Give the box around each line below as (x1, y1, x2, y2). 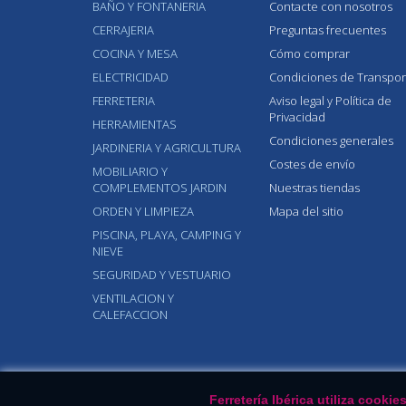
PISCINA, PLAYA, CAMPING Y (92, 226, 241, 243)
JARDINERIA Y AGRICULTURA (92, 139, 241, 156)
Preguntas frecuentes (269, 21, 386, 38)
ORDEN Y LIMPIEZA (92, 202, 194, 219)
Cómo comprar (269, 44, 350, 62)
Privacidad (269, 108, 325, 125)
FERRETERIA (92, 92, 155, 109)
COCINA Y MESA (92, 44, 178, 62)
